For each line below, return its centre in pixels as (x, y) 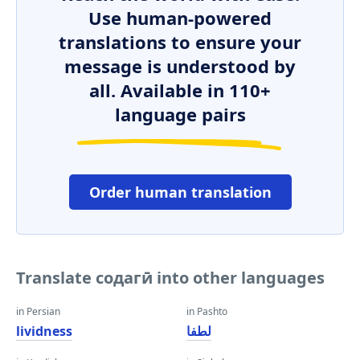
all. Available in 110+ (180, 90)
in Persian (38, 311)
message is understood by (180, 66)
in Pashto (207, 311)
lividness (44, 331)
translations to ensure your (180, 42)
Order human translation (180, 192)
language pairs (180, 114)
